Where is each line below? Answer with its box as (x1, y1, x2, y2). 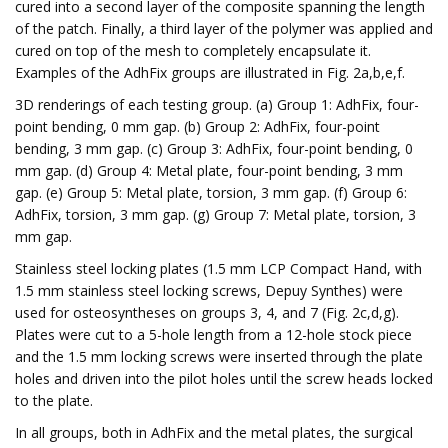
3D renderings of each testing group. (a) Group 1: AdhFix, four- (15, 95, 419, 114)
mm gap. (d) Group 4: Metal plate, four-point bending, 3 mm (15, 161, 403, 180)
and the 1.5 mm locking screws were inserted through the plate (15, 347, 423, 366)
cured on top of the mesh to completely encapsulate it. (15, 41, 371, 60)
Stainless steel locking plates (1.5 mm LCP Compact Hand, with (15, 259, 422, 278)
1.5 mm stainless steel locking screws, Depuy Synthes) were (15, 281, 403, 300)
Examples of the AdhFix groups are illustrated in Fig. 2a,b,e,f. (15, 63, 405, 82)
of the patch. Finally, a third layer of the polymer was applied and (15, 19, 433, 38)
